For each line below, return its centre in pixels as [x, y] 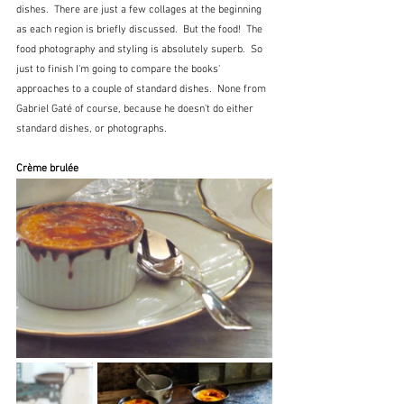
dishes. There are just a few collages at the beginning [140, 10]
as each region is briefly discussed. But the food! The [141, 30]
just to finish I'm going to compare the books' [119, 70]
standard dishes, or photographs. [92, 129]
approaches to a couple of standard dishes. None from [142, 90]
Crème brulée [47, 169]
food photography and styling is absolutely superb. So [141, 50]
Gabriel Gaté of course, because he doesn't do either [136, 110]
